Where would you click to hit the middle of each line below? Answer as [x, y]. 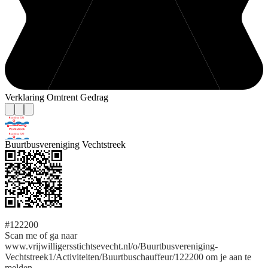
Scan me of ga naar [41, 236]
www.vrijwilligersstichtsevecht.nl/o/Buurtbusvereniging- [111, 246]
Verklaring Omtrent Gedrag [57, 98]
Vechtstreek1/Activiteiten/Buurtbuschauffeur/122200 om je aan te [128, 257]
